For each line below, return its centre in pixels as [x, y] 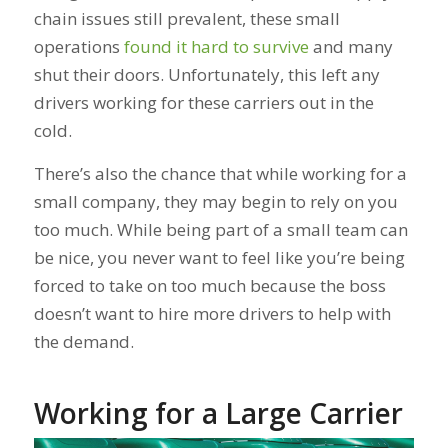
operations [78, 47]
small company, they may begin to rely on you [215, 201]
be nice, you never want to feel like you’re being [219, 257]
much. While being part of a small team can [235, 229]
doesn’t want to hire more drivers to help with [212, 313]
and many [350, 47]
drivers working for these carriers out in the [203, 103]
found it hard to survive [216, 47]
